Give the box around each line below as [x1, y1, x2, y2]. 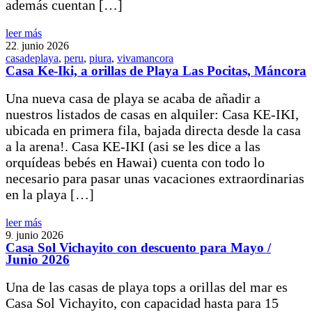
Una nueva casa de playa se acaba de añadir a [6, 91, 260, 107]
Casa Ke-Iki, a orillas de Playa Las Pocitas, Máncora [6, 63, 306, 79]
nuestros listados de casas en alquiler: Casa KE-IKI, [6, 107, 299, 123]
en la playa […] [6, 187, 94, 203]
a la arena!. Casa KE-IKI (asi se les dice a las [6, 139, 260, 155]
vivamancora [117, 52, 173, 65]
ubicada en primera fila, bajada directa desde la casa [6, 123, 301, 139]
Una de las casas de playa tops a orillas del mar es [6, 279, 288, 295]
